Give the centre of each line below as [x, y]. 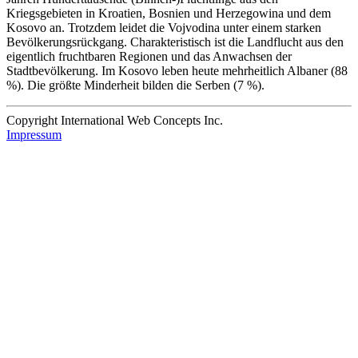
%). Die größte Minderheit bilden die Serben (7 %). [135, 86]
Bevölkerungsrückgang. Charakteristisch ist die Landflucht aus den [175, 42]
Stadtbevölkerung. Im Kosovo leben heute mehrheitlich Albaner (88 [177, 71]
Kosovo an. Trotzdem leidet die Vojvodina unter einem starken [164, 28]
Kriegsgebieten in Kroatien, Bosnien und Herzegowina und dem [169, 14]
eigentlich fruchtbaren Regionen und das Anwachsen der [149, 57]
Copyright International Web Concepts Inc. [115, 121]
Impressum [34, 135]
